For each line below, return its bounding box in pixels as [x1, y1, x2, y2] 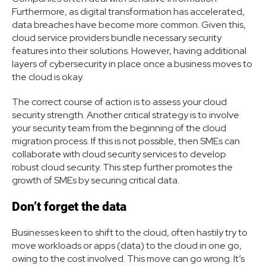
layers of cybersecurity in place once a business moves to [12, 58, 252, 71]
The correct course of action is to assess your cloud [12, 96, 227, 109]
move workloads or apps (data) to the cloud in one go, [12, 239, 242, 252]
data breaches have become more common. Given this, [12, 18, 246, 31]
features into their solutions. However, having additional [12, 45, 246, 58]
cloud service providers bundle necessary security [12, 31, 221, 45]
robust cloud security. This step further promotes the [12, 161, 233, 174]
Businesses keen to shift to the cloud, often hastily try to [12, 226, 248, 239]
